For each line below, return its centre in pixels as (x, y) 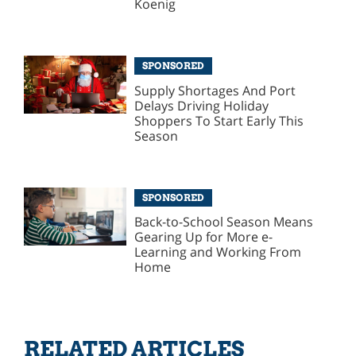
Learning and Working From (218, 252)
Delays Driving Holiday (202, 105)
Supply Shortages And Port (215, 90)
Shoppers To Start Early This (219, 120)
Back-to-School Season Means (224, 222)
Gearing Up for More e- (204, 237)
